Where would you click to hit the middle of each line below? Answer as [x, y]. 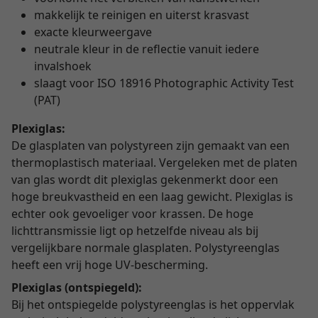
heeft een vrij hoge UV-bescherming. [110, 265]
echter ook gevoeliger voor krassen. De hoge [132, 214]
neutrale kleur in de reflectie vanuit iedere [147, 49]
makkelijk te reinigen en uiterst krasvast [142, 15]
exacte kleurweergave [93, 32]
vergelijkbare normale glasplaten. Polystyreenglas [146, 248]
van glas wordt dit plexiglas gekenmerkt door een [145, 180]
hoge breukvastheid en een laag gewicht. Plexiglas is [152, 197]
